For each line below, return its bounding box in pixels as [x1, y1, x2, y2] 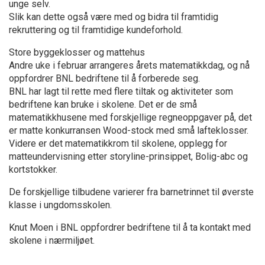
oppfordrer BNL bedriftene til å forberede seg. [9, 72, 200, 84]
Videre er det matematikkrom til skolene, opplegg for [9, 137, 227, 149]
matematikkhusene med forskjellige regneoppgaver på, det [9, 111, 252, 123]
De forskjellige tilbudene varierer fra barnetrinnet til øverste [9, 186, 254, 198]
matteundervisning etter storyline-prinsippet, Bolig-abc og [9, 150, 248, 162]
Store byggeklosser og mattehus [9, 46, 145, 58]
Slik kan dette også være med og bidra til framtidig [9, 11, 218, 22]
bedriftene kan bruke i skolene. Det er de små [9, 98, 197, 110]
